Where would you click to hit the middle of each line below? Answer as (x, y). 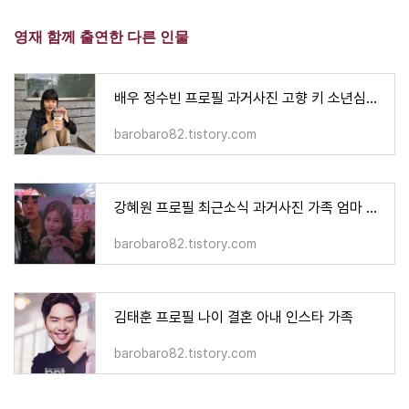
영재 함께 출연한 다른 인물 (101, 37)
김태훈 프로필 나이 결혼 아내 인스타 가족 (234, 317)
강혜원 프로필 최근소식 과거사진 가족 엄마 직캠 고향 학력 (372, 207)
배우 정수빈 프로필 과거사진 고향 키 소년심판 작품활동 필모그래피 (372, 98)
